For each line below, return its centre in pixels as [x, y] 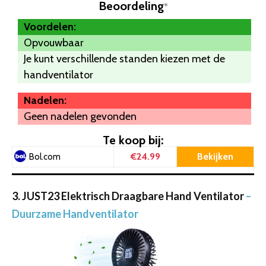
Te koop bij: [133, 140]
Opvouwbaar [54, 42]
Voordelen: [50, 26]
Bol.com [45, 156]
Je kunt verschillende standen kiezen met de [124, 58]
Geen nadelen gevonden [80, 116]
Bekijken [215, 156]
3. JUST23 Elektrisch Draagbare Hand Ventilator [128, 196]
